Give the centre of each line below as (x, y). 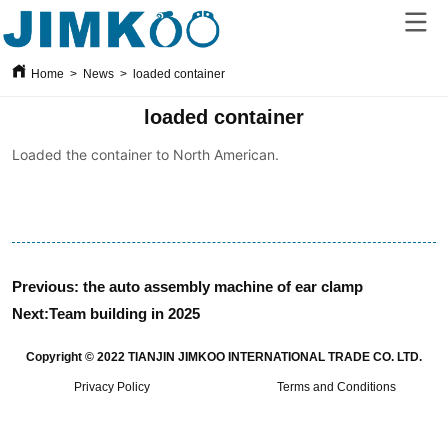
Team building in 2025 (125, 313)
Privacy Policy (112, 386)
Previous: (46, 286)
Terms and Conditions (336, 386)
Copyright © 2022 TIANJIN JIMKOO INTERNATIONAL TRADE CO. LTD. (224, 356)
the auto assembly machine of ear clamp (221, 286)
